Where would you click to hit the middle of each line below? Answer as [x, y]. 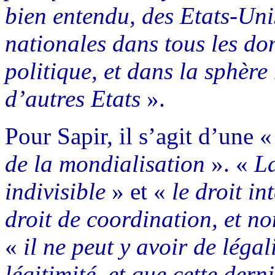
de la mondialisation [105, 163]
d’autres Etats [76, 98]
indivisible [58, 191]
